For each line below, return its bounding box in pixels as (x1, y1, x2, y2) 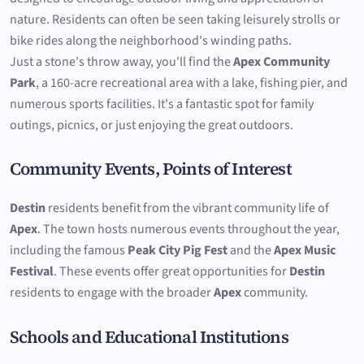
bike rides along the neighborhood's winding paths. (10, 32, 292, 50)
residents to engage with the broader (10, 284, 214, 302)
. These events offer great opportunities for (54, 262, 289, 281)
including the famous (10, 241, 128, 260)
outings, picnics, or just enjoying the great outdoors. (10, 116, 293, 135)
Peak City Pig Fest (128, 241, 227, 260)
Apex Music (274, 241, 336, 260)
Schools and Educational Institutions (10, 324, 288, 349)
